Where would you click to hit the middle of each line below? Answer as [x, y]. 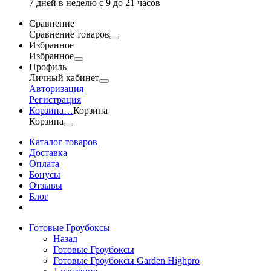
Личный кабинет [64, 78]
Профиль [48, 67]
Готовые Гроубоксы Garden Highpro [126, 260]
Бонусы [45, 175]
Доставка [48, 153]
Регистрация [55, 100]
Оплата [44, 164]
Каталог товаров [63, 142]
